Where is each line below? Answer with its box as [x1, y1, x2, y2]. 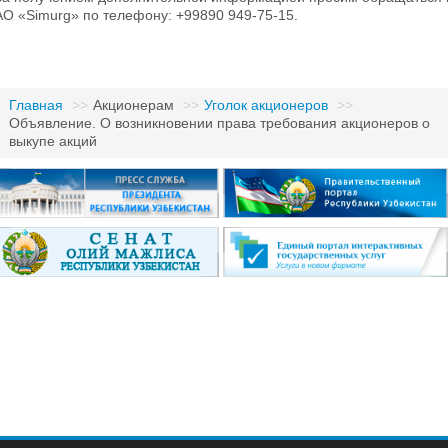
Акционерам [93, 97, 174, 114]
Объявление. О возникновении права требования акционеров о [9, 115, 430, 132]
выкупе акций [9, 133, 97, 150]
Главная [9, 97, 63, 114]
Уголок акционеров [204, 97, 328, 114]
